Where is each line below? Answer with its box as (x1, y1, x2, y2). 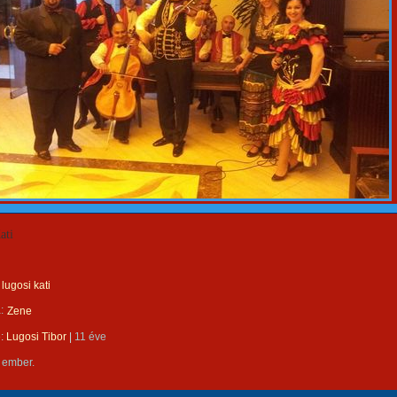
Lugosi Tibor (6, 331, 66, 343)
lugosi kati (2, 279, 51, 292)
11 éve (74, 331, 106, 343)
